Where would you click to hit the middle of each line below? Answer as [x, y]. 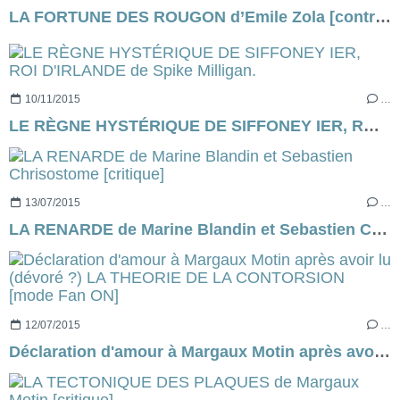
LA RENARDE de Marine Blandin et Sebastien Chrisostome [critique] [379, 230]
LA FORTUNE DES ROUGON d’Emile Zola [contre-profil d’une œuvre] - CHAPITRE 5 [383, 17]
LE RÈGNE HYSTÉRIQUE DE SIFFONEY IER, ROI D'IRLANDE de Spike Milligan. [371, 126]
